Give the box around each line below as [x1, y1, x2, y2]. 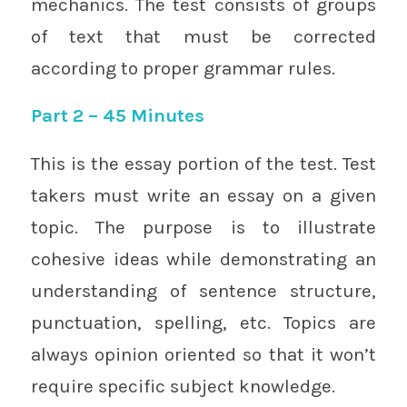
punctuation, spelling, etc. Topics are [30, 311, 377, 333]
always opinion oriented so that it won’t [30, 342, 377, 365]
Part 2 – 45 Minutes [30, 104, 204, 127]
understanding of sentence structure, [30, 279, 377, 302]
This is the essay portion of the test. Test [30, 152, 377, 174]
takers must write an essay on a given [30, 184, 377, 206]
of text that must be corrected [30, 25, 377, 47]
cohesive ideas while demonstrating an [30, 247, 377, 270]
